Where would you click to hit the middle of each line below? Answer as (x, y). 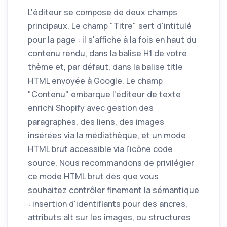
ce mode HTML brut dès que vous (93, 177)
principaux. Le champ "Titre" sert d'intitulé (110, 26)
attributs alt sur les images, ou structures (109, 218)
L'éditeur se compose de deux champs (103, 12)
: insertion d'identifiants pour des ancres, (108, 204)
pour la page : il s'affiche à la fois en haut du (112, 40)
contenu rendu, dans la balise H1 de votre (107, 53)
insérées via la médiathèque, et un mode (107, 136)
